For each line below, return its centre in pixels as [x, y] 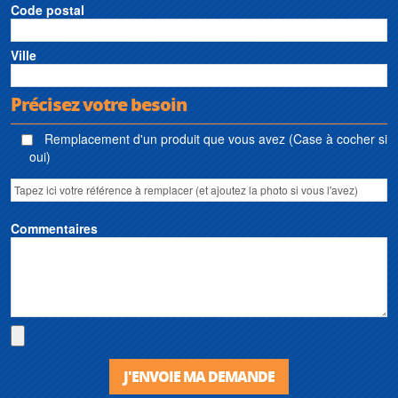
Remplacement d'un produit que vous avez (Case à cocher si [214, 138]
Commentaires [54, 228]
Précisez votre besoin [99, 103]
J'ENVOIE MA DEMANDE [199, 376]
